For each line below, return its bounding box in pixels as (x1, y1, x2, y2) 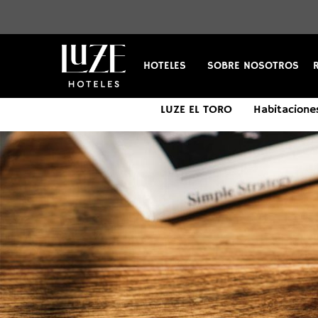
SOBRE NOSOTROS (207, 59, 299, 72)
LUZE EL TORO (160, 103, 232, 117)
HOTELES (143, 59, 186, 72)
